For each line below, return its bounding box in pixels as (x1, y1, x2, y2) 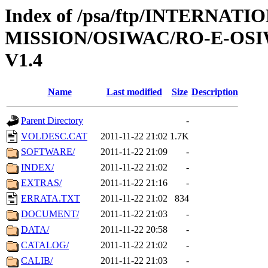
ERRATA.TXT (21, 193, 80, 204)
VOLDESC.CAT (21, 131, 87, 142)
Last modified (106, 87, 162, 98)
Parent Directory (21, 115, 83, 126)
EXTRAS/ (21, 178, 62, 188)
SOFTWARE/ (21, 147, 75, 157)
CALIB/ (21, 255, 53, 266)
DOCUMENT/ (21, 209, 79, 220)
